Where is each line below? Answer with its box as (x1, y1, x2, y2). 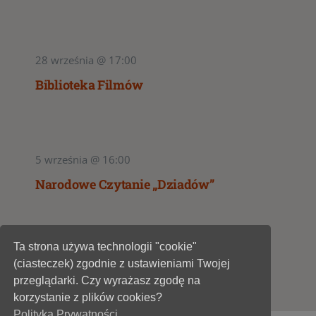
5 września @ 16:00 (35, 152, 130, 167)
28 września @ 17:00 (35, 53, 137, 68)
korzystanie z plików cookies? (13, 291, 163, 304)
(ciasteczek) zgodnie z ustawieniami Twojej (13, 257, 231, 270)
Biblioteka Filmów (35, 76, 143, 94)
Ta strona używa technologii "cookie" (13, 241, 197, 253)
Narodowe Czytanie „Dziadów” (35, 176, 214, 193)
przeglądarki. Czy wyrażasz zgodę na (13, 274, 201, 287)
